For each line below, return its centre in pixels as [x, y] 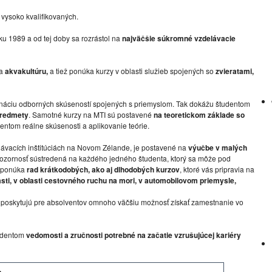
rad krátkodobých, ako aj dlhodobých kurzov [103, 169]
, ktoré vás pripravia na [217, 169]
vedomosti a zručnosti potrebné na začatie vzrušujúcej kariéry [134, 235]
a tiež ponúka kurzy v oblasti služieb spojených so [132, 71]
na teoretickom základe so [199, 115]
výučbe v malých [218, 148]
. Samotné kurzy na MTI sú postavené [91, 114]
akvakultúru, [26, 71]
